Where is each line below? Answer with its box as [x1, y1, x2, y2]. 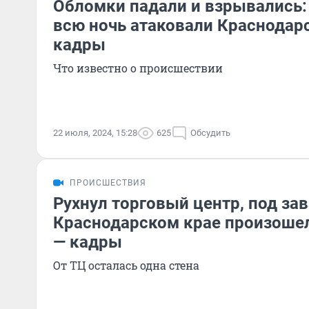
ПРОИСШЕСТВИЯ [70, 178, 146, 188]
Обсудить [190, 128, 230, 138]
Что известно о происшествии [53, 61, 223, 75]
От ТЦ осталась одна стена [53, 258, 199, 272]
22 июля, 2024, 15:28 [53, 128, 137, 138]
